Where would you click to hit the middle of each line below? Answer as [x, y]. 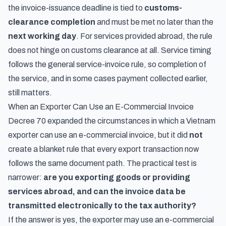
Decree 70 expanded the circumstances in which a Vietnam [112, 121]
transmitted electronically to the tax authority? [102, 206]
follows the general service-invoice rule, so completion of [107, 64]
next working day [42, 36]
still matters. [30, 93]
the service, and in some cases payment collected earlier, [108, 78]
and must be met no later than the [154, 22]
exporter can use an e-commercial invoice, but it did [99, 135]
